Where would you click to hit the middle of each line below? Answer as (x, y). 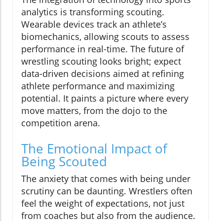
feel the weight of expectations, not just (103, 203)
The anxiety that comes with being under (106, 178)
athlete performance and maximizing (98, 86)
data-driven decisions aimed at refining (103, 73)
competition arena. (61, 123)
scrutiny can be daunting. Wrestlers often (107, 191)
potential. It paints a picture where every (105, 98)
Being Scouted (64, 161)
